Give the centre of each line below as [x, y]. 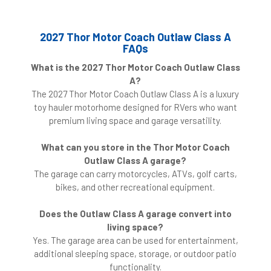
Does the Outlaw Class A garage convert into [135, 214]
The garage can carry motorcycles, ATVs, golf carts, [135, 174]
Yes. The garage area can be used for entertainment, [135, 240]
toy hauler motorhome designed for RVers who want [135, 107]
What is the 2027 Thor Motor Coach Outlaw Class [135, 67]
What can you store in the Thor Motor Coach [135, 147]
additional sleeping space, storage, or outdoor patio [135, 254]
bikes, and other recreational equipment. [135, 187]
